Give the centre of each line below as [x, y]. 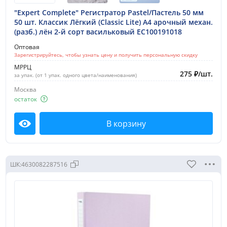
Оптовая [27, 47]
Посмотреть [48, 128]
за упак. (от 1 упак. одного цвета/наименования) [75, 75]
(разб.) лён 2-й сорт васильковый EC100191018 [98, 32]
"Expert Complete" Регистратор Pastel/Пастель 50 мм [109, 13]
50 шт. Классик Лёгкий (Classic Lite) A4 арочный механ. [113, 22]
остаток [26, 99]
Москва [25, 90]
